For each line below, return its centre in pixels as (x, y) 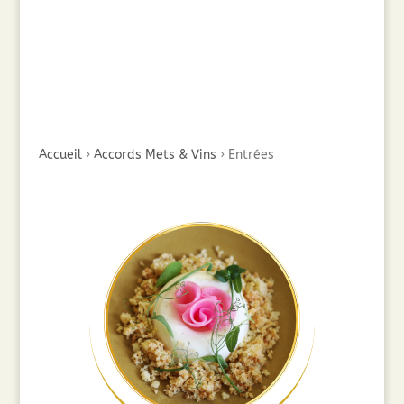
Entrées (251, 154)
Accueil (60, 154)
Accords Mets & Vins (155, 154)
